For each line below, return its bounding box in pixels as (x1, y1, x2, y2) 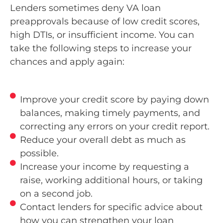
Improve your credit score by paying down (20, 94, 209, 106)
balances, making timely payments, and (20, 108, 200, 119)
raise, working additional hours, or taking (20, 175, 203, 186)
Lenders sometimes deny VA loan (10, 2, 161, 14)
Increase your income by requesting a (20, 161, 189, 173)
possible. (20, 148, 59, 159)
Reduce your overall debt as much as (20, 134, 186, 146)
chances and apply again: (10, 56, 127, 68)
